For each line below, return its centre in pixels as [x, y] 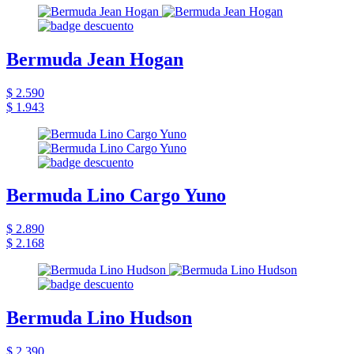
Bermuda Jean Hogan [95, 59]
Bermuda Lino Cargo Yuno [116, 196]
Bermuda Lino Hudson [99, 318]
